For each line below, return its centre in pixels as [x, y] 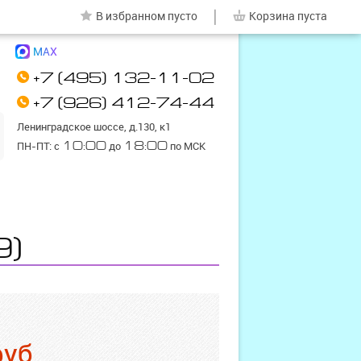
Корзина [272, 16]
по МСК [187, 146]
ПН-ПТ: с [39, 146]
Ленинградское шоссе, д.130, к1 [94, 127]
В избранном [131, 16]
